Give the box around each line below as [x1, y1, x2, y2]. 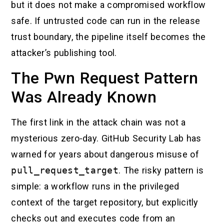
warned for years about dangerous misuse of [11, 148, 199, 159]
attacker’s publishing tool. [11, 47, 117, 58]
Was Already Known [11, 87, 157, 106]
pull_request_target [11, 164, 119, 175]
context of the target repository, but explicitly [11, 196, 198, 207]
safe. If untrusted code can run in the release [11, 15, 200, 26]
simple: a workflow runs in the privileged [11, 180, 179, 191]
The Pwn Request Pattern [11, 68, 198, 87]
